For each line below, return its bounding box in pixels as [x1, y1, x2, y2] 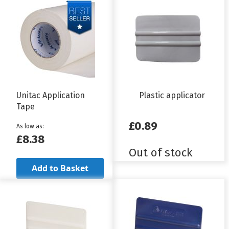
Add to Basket [31, 163, 88, 174]
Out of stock [128, 146, 193, 160]
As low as [16, 123, 42, 130]
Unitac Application [16, 90, 85, 101]
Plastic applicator [139, 90, 205, 101]
